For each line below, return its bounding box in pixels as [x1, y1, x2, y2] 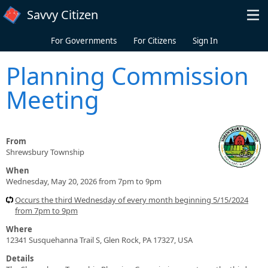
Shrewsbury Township [6, 146, 84, 157]
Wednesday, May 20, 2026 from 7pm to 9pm [6, 175, 162, 187]
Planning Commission [6, 59, 249, 92]
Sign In [192, 35, 218, 46]
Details [6, 252, 33, 264]
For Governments [50, 35, 117, 46]
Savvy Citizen [27, 7, 98, 23]
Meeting [6, 83, 99, 116]
